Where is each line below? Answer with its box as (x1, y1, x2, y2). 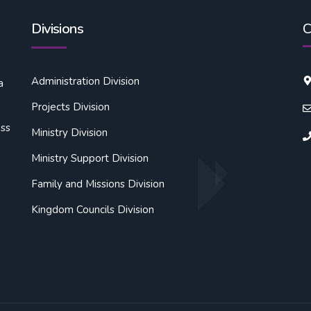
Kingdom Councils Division (31, 203, 155, 217)
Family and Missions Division (31, 177, 165, 192)
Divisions (31, 19, 83, 39)
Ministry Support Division (31, 151, 149, 166)
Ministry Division (31, 126, 108, 140)
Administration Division (31, 74, 140, 89)
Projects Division (31, 100, 110, 115)
